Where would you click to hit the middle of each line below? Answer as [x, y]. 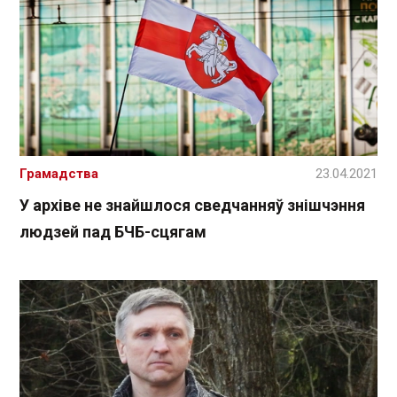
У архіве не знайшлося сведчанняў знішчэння [192, 206]
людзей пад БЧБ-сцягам [113, 232]
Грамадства [59, 174]
